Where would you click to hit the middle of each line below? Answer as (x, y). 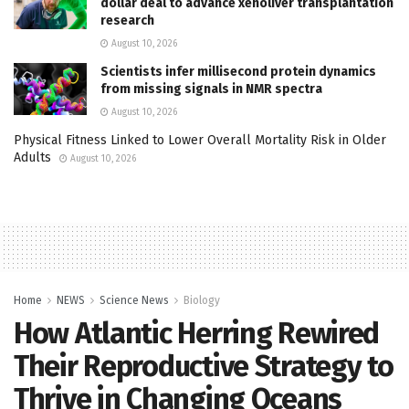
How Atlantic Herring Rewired (197, 333)
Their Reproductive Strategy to (204, 366)
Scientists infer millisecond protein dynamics (238, 71)
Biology (202, 300)
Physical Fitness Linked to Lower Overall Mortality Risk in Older (200, 140)
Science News (134, 300)
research (127, 20)
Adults (32, 157)
